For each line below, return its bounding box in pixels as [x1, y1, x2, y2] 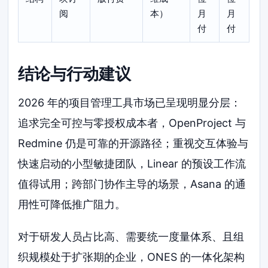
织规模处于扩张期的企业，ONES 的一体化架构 [18, 251, 245, 264]
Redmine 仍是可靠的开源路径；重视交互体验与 [18, 137, 249, 150]
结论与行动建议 [18, 63, 132, 84]
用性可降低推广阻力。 [18, 198, 126, 211]
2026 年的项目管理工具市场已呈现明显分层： [18, 96, 242, 109]
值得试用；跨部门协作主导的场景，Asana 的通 [18, 178, 246, 191]
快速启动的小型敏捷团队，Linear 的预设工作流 [18, 157, 246, 170]
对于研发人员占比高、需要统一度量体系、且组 [18, 230, 245, 243]
